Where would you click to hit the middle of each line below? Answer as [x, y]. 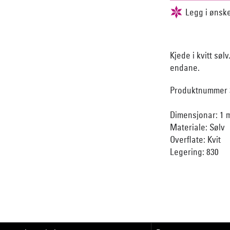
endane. [185, 68]
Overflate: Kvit [195, 140]
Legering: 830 [194, 152]
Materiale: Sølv [197, 127]
